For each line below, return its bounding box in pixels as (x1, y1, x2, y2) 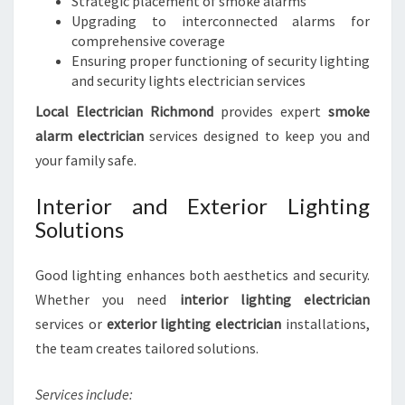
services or (35, 315, 107, 333)
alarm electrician (35, 127, 145, 145)
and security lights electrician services (71, 71, 306, 89)
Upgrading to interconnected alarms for (71, 12, 370, 30)
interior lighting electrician (179, 290, 371, 308)
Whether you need (35, 290, 180, 308)
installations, (281, 315, 371, 333)
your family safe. (35, 151, 137, 169)
